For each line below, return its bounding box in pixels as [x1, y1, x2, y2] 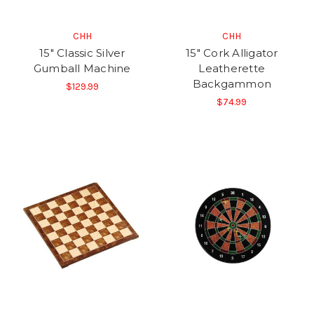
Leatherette [198, 61, 266, 75]
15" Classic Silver [39, 46, 125, 60]
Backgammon [192, 76, 271, 90]
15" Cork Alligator [186, 46, 278, 60]
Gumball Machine [33, 61, 131, 75]
